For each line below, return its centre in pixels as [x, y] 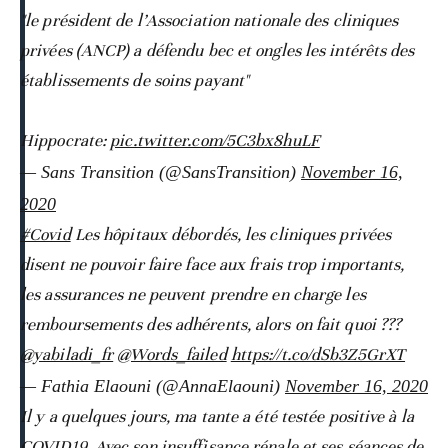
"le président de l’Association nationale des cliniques [209, 20]
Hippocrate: [65, 140]
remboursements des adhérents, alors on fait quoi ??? [211, 324]
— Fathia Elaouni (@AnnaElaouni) [152, 385]
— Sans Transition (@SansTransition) [160, 171]
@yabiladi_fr [67, 354]
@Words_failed [172, 354]
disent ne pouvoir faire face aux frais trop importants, [212, 264]
